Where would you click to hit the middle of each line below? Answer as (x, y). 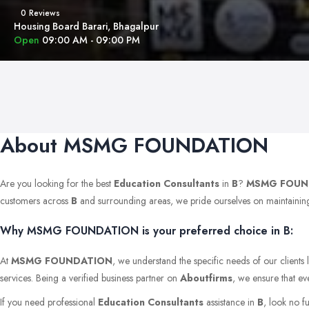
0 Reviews (40, 13)
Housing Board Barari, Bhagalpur (86, 26)
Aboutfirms (206, 278)
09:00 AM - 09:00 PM (91, 40)
